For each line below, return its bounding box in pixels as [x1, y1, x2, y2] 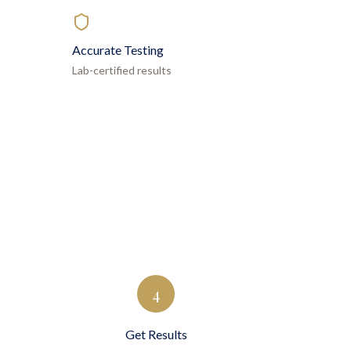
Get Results [125, 327, 187, 342]
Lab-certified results [72, 63, 172, 77]
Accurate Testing [72, 42, 164, 57]
